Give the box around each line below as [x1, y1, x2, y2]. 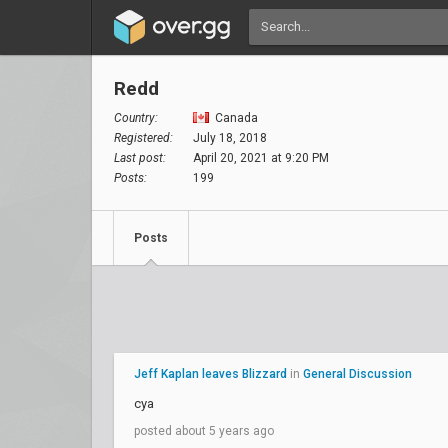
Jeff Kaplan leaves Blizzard [134, 367, 287, 381]
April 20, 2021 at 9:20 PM [193, 151, 329, 165]
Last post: [114, 151, 166, 165]
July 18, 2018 [193, 131, 267, 145]
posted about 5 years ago [134, 424, 274, 438]
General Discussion [303, 367, 412, 381]
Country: [114, 111, 158, 125]
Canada [212, 111, 258, 125]
